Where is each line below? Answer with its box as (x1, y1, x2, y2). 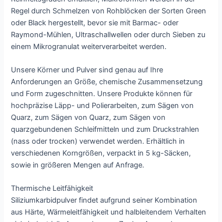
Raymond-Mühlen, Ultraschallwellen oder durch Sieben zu (11, 30, 206, 39)
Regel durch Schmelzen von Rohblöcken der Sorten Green (11, 6, 207, 15)
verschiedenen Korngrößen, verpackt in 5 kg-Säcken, (11, 149, 191, 158)
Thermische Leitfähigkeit (11, 184, 94, 193)
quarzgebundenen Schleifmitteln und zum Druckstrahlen (11, 125, 200, 134)
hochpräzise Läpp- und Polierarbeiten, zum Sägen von (11, 101, 194, 111)
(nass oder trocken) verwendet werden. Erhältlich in (11, 137, 185, 146)
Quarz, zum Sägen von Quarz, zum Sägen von (11, 113, 166, 122)
